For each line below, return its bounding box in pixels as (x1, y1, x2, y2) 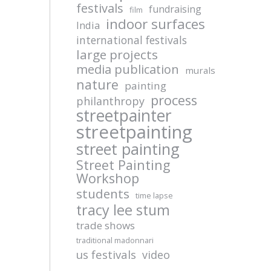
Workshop (76, 169, 139, 187)
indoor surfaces (105, 15, 205, 33)
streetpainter (76, 105, 172, 126)
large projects (76, 46, 158, 63)
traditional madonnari (76, 235, 154, 246)
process (150, 91, 197, 109)
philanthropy (76, 94, 145, 108)
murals (184, 64, 215, 76)
